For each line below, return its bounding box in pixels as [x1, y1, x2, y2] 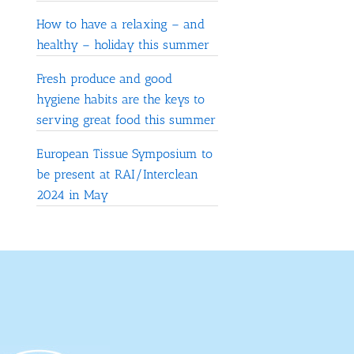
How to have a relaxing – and [36, 17, 205, 32]
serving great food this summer [36, 112, 216, 128]
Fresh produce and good [36, 71, 172, 87]
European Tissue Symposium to [36, 146, 213, 162]
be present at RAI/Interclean [36, 167, 198, 183]
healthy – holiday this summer [36, 37, 209, 53]
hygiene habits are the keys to [36, 92, 205, 107]
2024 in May [36, 187, 108, 203]
